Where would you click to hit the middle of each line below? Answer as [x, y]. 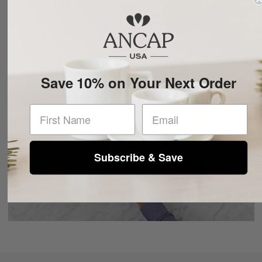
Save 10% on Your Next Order [139, 82]
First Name [56, 111]
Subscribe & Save [139, 158]
